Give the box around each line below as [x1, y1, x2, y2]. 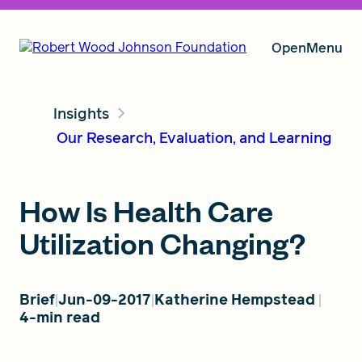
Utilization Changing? [19, 223, 305, 262]
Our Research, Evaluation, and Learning [56, 127, 332, 148]
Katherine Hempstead [154, 289, 315, 309]
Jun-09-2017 [58, 289, 151, 309]
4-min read [19, 307, 100, 327]
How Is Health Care [19, 191, 273, 229]
